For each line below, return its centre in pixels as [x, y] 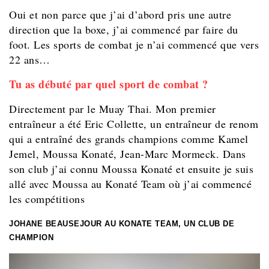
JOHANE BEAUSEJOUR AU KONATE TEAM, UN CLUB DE [122, 224]
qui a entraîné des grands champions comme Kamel [129, 139]
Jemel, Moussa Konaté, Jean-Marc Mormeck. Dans [128, 154]
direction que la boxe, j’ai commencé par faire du [124, 30]
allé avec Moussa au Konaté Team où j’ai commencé [130, 184]
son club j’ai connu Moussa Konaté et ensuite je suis [131, 169]
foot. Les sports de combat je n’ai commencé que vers [134, 45]
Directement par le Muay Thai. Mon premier [113, 109]
